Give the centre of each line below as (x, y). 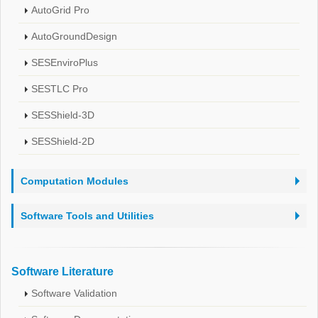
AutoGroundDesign (74, 36)
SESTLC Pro (60, 89)
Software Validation (74, 293)
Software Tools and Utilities (87, 216)
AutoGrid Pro (60, 10)
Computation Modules (75, 181)
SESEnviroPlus (65, 62)
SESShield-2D (63, 141)
